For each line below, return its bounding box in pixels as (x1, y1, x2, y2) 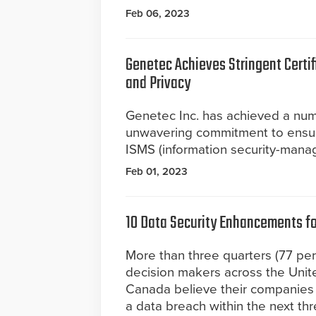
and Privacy (126, 70, 190, 98)
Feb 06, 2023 (126, 7, 190, 20)
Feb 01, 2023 (126, 165, 188, 178)
